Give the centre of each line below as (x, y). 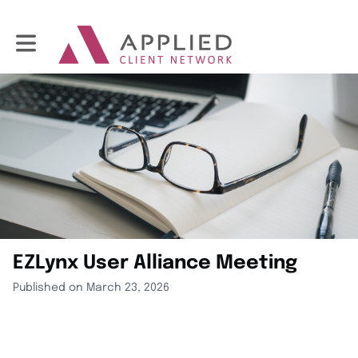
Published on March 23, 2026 (91, 288)
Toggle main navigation (79, 38)
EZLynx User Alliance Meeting (155, 264)
